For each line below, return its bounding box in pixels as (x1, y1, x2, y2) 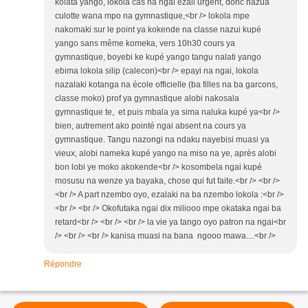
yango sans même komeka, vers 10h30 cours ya (55, 38, 235, 49)
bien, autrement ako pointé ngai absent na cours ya (55, 121, 246, 131)
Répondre (44, 259, 82, 269)
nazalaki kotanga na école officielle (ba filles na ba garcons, (55, 80, 278, 90)
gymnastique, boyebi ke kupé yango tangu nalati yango (55, 52, 261, 63)
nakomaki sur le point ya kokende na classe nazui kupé (55, 25, 261, 35)
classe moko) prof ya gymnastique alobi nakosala (55, 93, 239, 104)
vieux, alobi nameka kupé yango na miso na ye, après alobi (55, 148, 276, 159)
